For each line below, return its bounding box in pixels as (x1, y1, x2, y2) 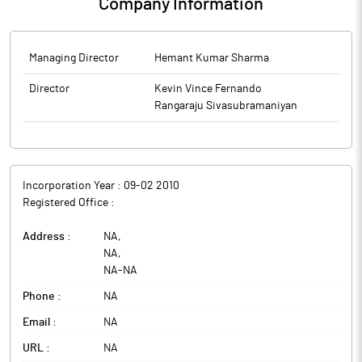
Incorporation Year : (23, 180, 124, 192)
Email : (23, 317, 57, 328)
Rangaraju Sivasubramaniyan (154, 100, 297, 112)
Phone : (23, 291, 61, 302)
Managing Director (29, 53, 119, 64)
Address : (23, 231, 71, 242)
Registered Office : (23, 197, 115, 208)
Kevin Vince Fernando (154, 83, 262, 95)
